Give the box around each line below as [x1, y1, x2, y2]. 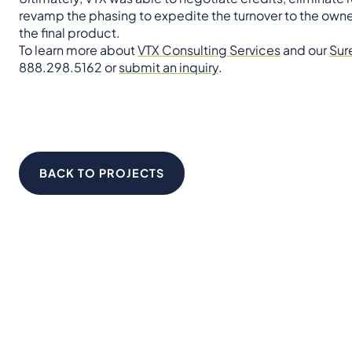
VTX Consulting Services [137, 41, 280, 58]
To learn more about [19, 41, 137, 58]
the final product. [19, 24, 120, 41]
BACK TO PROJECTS [39, 165, 164, 180]
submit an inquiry [119, 58, 218, 75]
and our [280, 41, 329, 58]
